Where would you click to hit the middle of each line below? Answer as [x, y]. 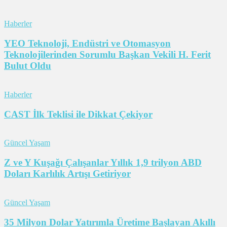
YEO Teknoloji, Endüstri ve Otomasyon [87, 44]
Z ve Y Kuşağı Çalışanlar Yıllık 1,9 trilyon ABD [103, 163]
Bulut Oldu [28, 66]
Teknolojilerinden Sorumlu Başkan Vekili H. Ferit [107, 55]
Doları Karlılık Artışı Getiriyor [67, 174]
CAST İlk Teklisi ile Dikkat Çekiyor [78, 114]
